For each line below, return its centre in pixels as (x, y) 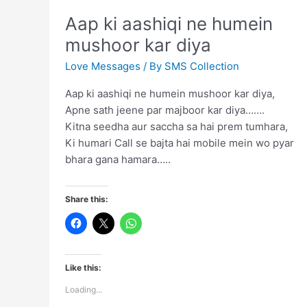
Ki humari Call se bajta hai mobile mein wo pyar (179, 143)
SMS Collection (201, 66)
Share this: (86, 199)
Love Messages (102, 66)
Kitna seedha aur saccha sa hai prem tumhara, (176, 127)
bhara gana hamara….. (118, 160)
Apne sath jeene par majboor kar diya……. (164, 110)
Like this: (83, 268)
